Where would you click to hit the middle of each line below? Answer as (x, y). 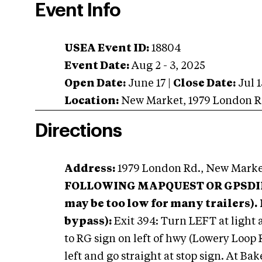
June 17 (147, 84)
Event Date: (97, 66)
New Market (152, 101)
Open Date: (95, 84)
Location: (92, 101)
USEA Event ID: (107, 49)
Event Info (78, 11)
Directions (78, 131)
